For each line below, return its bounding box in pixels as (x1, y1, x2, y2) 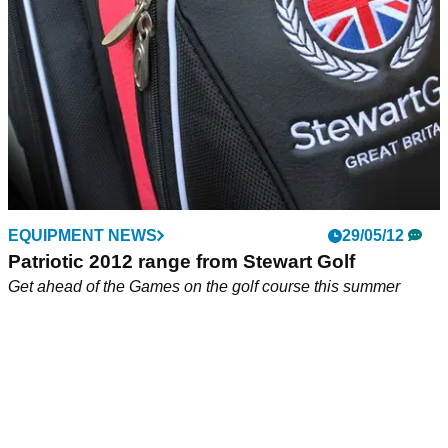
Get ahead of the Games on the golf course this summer (8, 278, 400, 296)
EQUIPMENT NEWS (8, 227, 157, 245)
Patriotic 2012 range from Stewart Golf (8, 251, 355, 273)
